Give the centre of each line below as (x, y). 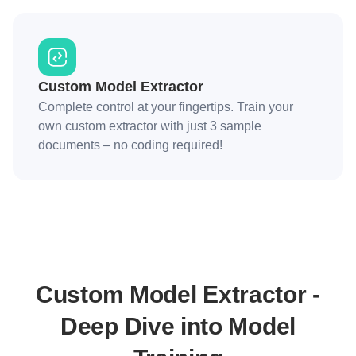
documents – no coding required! (130, 145)
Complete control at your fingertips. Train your (166, 107)
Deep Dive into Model (178, 326)
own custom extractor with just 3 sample (150, 126)
